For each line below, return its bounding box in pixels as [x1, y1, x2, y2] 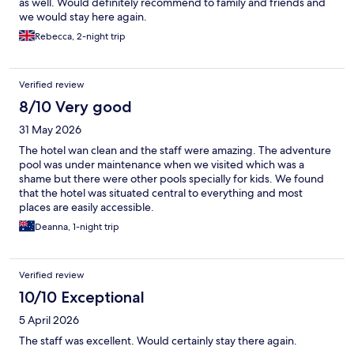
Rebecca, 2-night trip [35, 29, 126, 43]
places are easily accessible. [19, 199, 154, 214]
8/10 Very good [19, 96, 132, 116]
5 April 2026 [19, 312, 79, 327]
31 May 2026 [19, 122, 81, 137]
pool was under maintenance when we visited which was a [19, 156, 304, 171]
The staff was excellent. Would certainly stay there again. [19, 333, 297, 348]
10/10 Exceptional [19, 287, 145, 307]
